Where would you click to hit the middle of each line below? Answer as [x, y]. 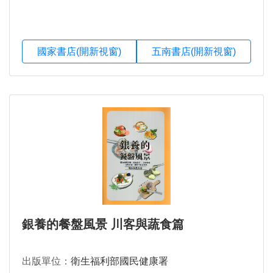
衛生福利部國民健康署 [119, 261]
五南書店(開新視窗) [194, 51]
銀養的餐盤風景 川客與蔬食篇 [103, 224]
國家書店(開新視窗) [79, 51]
